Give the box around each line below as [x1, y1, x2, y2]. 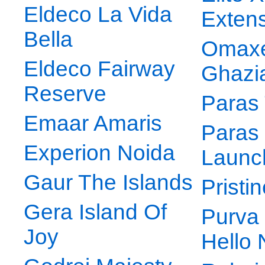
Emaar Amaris [24, 111, 162, 136]
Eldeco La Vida [24, 2, 172, 27]
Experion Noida [24, 141, 175, 166]
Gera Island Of [24, 200, 167, 225]
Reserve [24, 82, 106, 106]
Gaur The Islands [24, 170, 193, 195]
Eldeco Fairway [24, 57, 175, 82]
